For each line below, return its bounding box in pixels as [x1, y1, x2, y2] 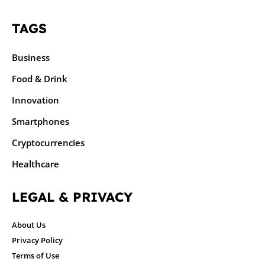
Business [12, 51, 50, 64]
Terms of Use [12, 250, 59, 261]
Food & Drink [12, 73, 67, 85]
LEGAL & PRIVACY [12, 189, 132, 206]
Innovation [12, 94, 59, 106]
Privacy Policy [12, 235, 63, 246]
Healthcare [12, 158, 59, 170]
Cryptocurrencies [12, 137, 85, 149]
